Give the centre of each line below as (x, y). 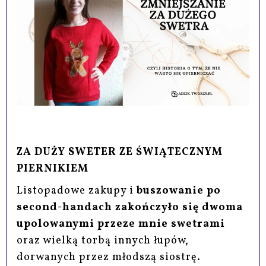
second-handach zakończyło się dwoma (130, 207)
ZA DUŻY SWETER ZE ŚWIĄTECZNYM (120, 152)
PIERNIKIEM (53, 169)
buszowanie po (179, 191)
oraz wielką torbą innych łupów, (103, 240)
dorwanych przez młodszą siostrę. (109, 257)
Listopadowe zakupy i (77, 191)
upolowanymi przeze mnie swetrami (121, 224)
